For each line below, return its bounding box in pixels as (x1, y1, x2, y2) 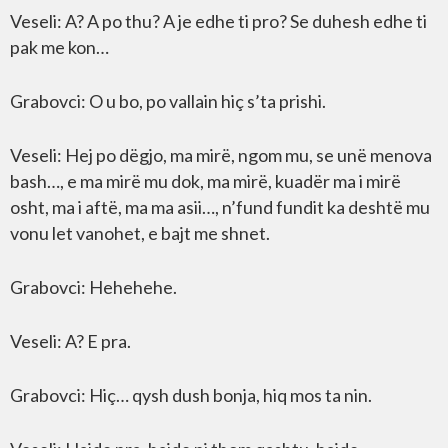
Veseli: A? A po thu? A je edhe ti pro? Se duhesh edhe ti (10, 10, 427, 32)
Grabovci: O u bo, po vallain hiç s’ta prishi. (10, 90, 326, 112)
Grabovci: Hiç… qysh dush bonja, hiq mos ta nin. (10, 384, 372, 406)
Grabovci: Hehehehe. (10, 276, 177, 298)
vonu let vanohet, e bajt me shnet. (10, 222, 270, 244)
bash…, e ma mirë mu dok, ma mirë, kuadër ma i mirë (10, 170, 401, 192)
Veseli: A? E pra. (10, 330, 131, 352)
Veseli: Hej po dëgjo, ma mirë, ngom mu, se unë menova (10, 144, 432, 166)
